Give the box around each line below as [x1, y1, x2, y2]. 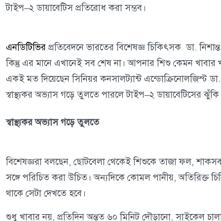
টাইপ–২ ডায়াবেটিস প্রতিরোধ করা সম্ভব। [6, 2, 151, 13]
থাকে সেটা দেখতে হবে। [6, 187, 86, 199]
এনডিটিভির [6, 41, 46, 53]
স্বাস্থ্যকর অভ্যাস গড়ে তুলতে [6, 116, 102, 128]
